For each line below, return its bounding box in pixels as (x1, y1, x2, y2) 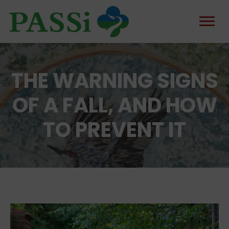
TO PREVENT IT (43, 116, 186, 144)
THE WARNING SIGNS (11, 66, 218, 95)
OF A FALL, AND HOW (12, 91, 217, 120)
